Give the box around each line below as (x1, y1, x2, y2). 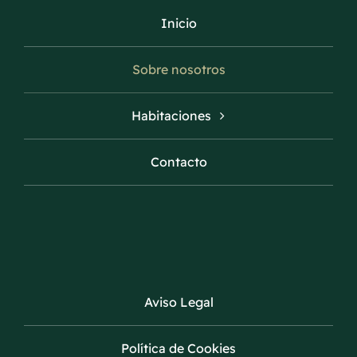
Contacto (150, 154, 207, 171)
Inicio (160, 15, 197, 32)
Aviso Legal (143, 294, 214, 311)
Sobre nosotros (131, 61, 226, 78)
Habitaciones (131, 108, 211, 124)
